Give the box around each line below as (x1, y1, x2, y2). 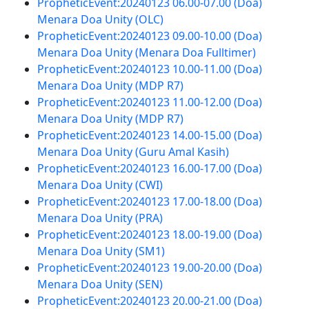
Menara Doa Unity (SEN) (37, 277, 163, 292)
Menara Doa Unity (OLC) (37, 12, 163, 27)
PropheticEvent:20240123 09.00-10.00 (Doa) (37, 28, 262, 43)
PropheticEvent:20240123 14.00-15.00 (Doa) (37, 128, 262, 143)
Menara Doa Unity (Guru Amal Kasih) (37, 144, 229, 159)
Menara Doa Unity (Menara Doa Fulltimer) (37, 45, 256, 60)
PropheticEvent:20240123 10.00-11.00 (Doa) (37, 61, 262, 77)
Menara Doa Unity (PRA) (37, 210, 163, 226)
